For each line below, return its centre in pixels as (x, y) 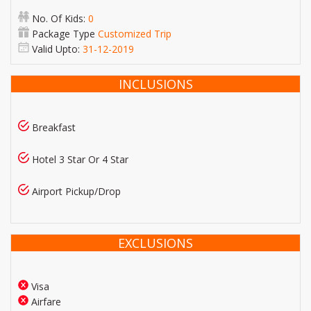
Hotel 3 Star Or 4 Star (79, 159)
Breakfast (52, 127)
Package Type (64, 34)
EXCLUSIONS (155, 243)
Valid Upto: (56, 49)
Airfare (45, 302)
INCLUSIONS (155, 84)
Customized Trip (135, 34)
